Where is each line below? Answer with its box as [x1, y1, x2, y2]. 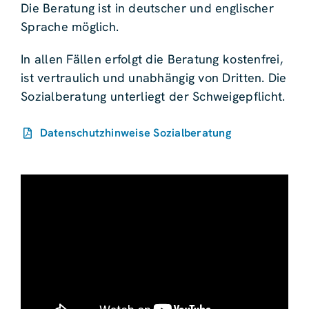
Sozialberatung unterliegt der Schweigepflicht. [20, 88, 286, 105]
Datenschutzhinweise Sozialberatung [39, 126, 231, 141]
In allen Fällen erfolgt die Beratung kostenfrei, [20, 51, 283, 68]
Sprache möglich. [20, 19, 119, 35]
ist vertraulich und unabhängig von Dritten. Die [20, 70, 287, 86]
